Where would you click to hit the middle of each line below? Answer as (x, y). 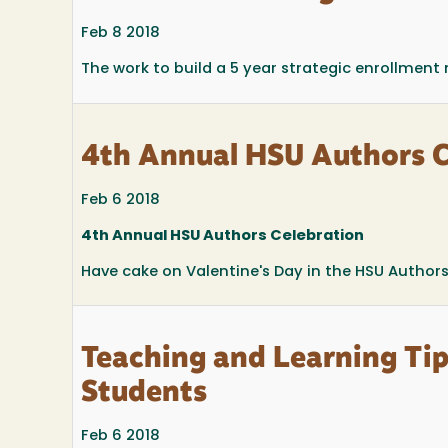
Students (144, 394)
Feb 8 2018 (120, 34)
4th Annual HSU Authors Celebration (222, 236)
